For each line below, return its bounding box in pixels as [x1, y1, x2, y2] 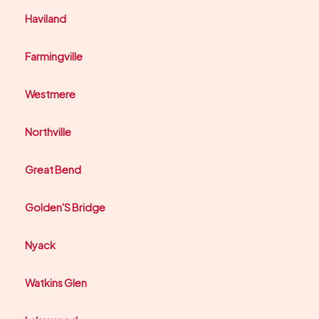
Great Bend [25, 163, 81, 177]
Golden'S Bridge [25, 201, 105, 214]
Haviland [25, 12, 66, 26]
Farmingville [25, 50, 83, 63]
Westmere [25, 88, 75, 101]
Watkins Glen [25, 276, 87, 290]
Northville [25, 125, 71, 139]
